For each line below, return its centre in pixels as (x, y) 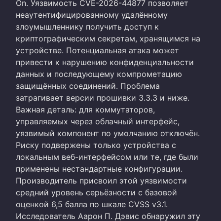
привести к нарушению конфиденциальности (105, 62)
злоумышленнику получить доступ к (87, 26)
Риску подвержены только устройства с (96, 145)
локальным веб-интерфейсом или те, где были (107, 157)
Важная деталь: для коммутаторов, (85, 109)
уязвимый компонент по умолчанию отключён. (108, 133)
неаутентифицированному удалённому (92, 15)
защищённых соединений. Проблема (88, 86)
